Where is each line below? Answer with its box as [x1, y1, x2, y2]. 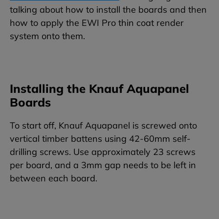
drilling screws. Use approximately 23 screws [10, 146, 196, 158]
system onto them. [10, 30, 85, 42]
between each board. [10, 173, 97, 184]
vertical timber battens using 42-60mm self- [10, 133, 191, 145]
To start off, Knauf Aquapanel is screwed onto [10, 120, 197, 131]
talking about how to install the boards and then [10, 4, 207, 16]
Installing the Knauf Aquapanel [10, 81, 189, 96]
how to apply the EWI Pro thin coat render [10, 17, 184, 29]
